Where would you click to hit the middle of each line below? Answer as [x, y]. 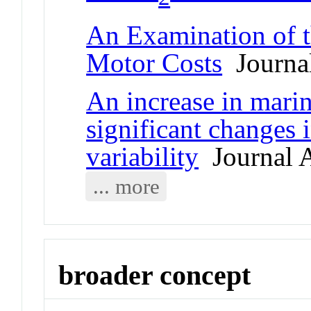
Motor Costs [154, 62]
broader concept [155, 276]
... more [126, 186]
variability [143, 156]
